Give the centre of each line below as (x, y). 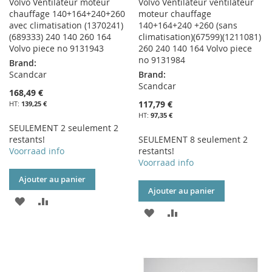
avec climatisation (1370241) (66, 25)
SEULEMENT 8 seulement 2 (193, 140)
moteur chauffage (175, 14)
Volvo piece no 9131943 (56, 49)
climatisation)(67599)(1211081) (200, 37)
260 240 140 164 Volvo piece (195, 49)
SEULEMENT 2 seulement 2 (64, 128)
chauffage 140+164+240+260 (67, 14)
